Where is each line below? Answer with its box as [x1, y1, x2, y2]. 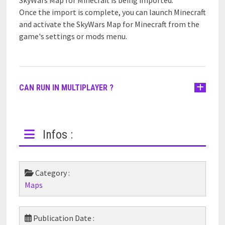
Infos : [39, 127, 73, 142]
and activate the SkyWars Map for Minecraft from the [19, 19, 199, 29]
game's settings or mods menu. [19, 31, 127, 41]
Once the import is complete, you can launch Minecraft [19, 7, 206, 17]
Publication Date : [31, 212, 94, 223]
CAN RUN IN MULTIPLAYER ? [19, 82, 114, 92]
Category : [33, 167, 70, 178]
